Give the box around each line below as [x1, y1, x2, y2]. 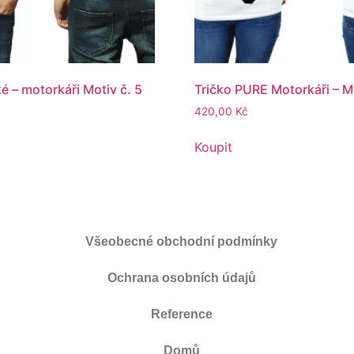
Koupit [194, 139, 233, 156]
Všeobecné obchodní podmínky [85, 235, 278, 249]
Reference [150, 307, 213, 322]
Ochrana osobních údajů [107, 271, 256, 285]
